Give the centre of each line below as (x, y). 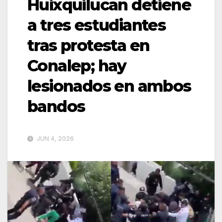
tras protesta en (88, 45)
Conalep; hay (77, 65)
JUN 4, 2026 (55, 138)
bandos (56, 106)
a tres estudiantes (97, 25)
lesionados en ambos (109, 86)
